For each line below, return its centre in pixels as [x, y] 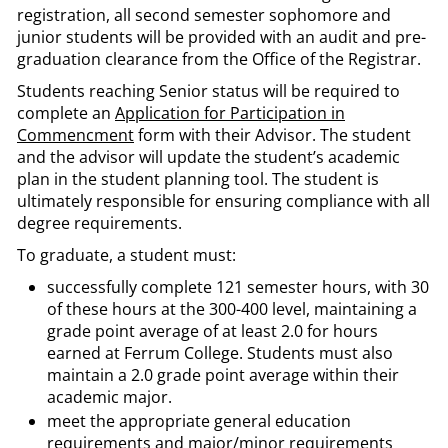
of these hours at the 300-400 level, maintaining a [232, 309]
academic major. [109, 397]
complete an [66, 113]
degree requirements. [99, 223]
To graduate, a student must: [126, 255]
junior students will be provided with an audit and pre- [221, 37]
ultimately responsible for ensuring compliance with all [223, 201]
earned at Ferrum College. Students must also [220, 353]
